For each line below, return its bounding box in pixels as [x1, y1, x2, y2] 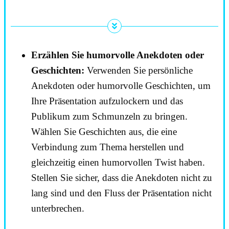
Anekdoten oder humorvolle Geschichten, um [31, 80, 211, 91]
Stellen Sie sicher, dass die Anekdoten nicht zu [31, 172, 212, 183]
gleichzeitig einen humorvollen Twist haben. [31, 156, 205, 168]
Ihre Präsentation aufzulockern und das [31, 95, 183, 106]
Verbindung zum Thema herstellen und [31, 141, 184, 152]
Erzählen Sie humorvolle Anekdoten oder [31, 49, 204, 60]
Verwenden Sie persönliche [84, 64, 193, 76]
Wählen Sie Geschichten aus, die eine [31, 126, 177, 137]
